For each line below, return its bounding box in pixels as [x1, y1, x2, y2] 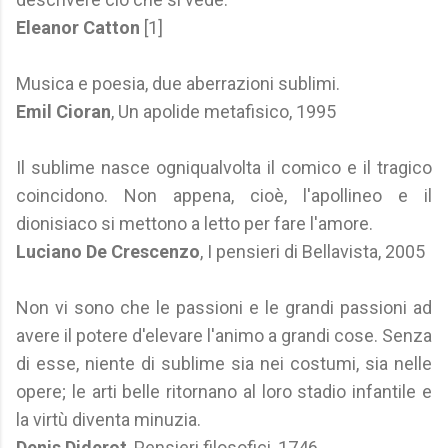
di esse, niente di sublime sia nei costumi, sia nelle [16, 353, 432, 374]
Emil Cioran [16, 101, 111, 122]
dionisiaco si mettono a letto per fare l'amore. [16, 213, 373, 234]
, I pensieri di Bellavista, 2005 [200, 241, 425, 262]
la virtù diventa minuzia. [16, 409, 201, 430]
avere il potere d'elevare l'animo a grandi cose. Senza [16, 325, 432, 346]
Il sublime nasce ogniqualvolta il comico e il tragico [16, 157, 432, 178]
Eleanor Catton [16, 17, 140, 38]
